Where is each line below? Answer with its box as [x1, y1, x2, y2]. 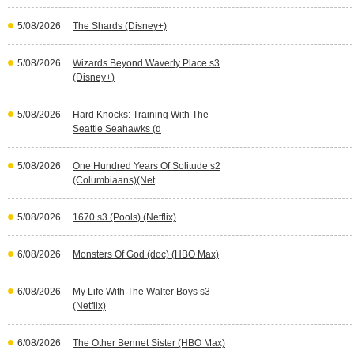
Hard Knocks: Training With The [73, 109, 209, 120]
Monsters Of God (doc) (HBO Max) [73, 249, 219, 260]
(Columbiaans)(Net [73, 175, 155, 186]
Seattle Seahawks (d [73, 123, 161, 134]
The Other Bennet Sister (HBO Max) [73, 337, 225, 348]
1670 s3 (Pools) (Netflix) [73, 212, 176, 223]
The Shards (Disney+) [73, 21, 167, 32]
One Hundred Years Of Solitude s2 [73, 160, 220, 171]
